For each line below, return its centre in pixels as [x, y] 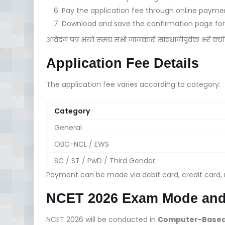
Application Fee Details [123, 63]
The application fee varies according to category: [133, 84]
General [68, 127]
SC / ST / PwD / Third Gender [105, 160]
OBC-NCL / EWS [82, 144]
